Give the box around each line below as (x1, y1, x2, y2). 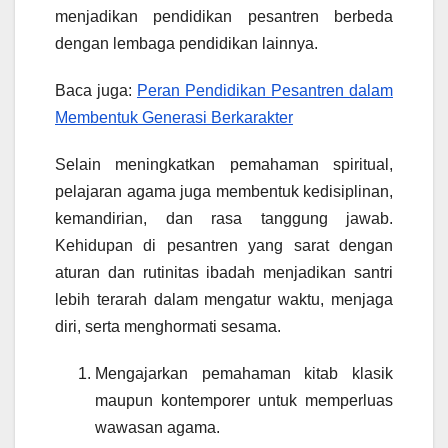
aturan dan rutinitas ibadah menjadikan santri (55, 263, 393, 281)
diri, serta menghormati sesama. (55, 317, 281, 335)
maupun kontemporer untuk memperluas (95, 391, 393, 409)
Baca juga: (55, 81, 137, 99)
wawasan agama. (95, 418, 220, 436)
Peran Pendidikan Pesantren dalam (137, 81, 393, 99)
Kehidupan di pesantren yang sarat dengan (55, 236, 393, 254)
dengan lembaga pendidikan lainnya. (55, 34, 318, 52)
